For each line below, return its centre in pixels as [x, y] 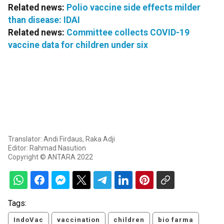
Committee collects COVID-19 [128, 33]
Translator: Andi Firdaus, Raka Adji [61, 139]
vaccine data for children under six [78, 45]
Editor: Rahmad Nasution [47, 148]
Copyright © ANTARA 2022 [50, 157]
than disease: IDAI [44, 20]
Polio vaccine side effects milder [133, 8]
